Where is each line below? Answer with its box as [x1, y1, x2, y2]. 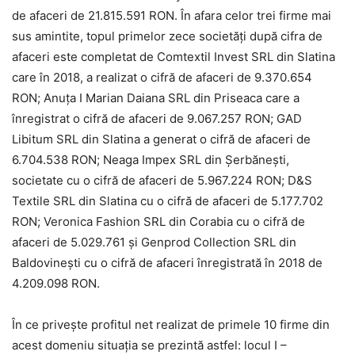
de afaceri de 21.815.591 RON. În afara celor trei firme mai [12, 8, 331, 24]
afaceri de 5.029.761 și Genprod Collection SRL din [12, 235, 296, 250]
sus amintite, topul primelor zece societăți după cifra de [12, 29, 323, 44]
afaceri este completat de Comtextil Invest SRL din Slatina [12, 49, 335, 65]
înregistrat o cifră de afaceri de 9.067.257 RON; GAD [12, 111, 302, 127]
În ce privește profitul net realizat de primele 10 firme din [12, 317, 330, 333]
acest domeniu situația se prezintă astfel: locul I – [12, 338, 287, 353]
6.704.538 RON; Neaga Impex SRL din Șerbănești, [12, 152, 289, 168]
